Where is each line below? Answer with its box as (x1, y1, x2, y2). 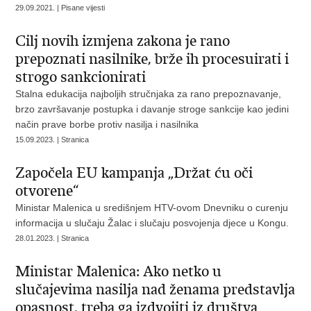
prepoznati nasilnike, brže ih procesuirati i (15, 50, 289, 68)
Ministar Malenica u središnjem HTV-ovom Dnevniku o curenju (15, 202, 289, 213)
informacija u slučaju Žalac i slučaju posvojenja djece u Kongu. (15, 217, 292, 228)
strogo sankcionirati (15, 68, 146, 86)
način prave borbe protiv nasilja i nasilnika (15, 119, 199, 130)
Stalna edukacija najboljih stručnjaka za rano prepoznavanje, (15, 88, 282, 99)
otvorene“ (15, 182, 79, 200)
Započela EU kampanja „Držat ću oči (15, 164, 253, 182)
